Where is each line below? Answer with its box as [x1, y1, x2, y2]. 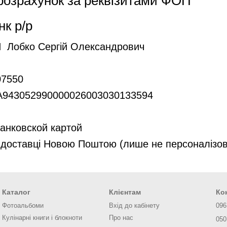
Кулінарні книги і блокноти [2, 214, 82, 221]
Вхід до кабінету [109, 202, 160, 209]
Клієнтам [109, 188, 141, 196]
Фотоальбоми [2, 202, 44, 209]
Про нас [109, 214, 133, 221]
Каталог [2, 188, 30, 196]
